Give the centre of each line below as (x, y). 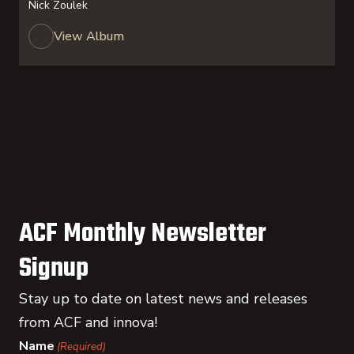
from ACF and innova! (88, 322)
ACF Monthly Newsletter (143, 234)
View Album (89, 36)
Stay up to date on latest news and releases (163, 299)
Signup (54, 269)
